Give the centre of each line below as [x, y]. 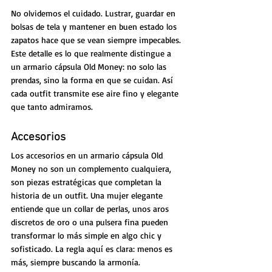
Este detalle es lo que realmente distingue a [92, 53]
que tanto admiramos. [52, 106]
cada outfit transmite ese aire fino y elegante [96, 93]
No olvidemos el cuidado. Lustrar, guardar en [94, 13]
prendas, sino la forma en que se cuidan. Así [93, 80]
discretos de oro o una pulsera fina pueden [91, 222]
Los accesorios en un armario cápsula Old [88, 155]
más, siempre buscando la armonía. [76, 262]
